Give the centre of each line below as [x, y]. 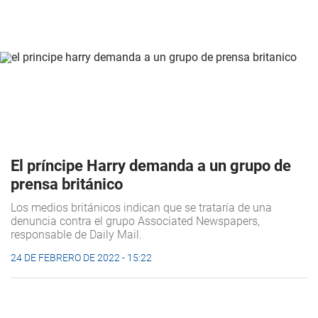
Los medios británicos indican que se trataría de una [141, 208]
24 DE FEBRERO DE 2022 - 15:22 [81, 258]
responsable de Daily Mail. [76, 235]
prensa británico [67, 185]
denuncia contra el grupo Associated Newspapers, [135, 221]
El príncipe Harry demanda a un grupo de [151, 166]
